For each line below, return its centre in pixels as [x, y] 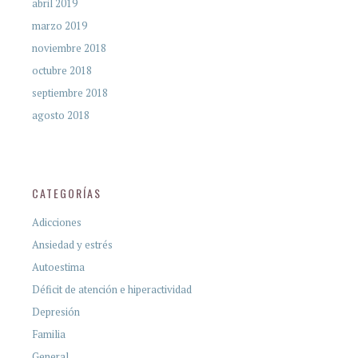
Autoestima [58, 267]
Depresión [56, 311]
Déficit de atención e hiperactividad [112, 289]
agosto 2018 [61, 115]
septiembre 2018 [70, 92]
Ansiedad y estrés [72, 244]
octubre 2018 [62, 70]
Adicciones [57, 222]
